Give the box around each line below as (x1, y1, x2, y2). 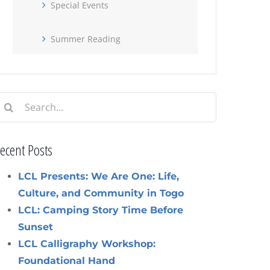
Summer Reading (51, 33, 121, 45)
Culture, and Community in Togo (18, 187, 184, 199)
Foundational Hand (18, 254, 116, 266)
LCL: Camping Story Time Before (18, 204, 184, 216)
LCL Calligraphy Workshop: (18, 237, 156, 250)
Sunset (18, 221, 54, 233)
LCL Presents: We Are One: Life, (18, 170, 180, 182)
